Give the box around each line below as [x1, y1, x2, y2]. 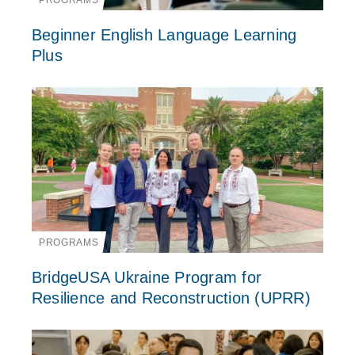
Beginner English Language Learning [31, 26, 297, 44]
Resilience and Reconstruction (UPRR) [31, 288, 311, 307]
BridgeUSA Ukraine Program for [31, 268, 262, 286]
